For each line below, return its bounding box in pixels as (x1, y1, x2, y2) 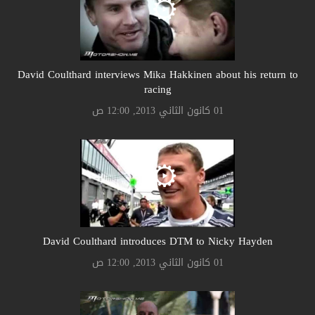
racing (143, 79, 172, 99)
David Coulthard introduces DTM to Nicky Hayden (42, 231, 273, 251)
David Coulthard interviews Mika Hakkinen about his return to (17, 64, 298, 84)
